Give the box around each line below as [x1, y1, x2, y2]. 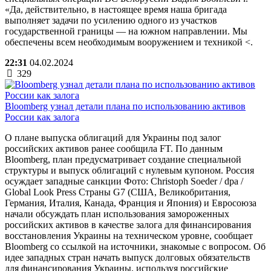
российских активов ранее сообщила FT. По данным [5, 143, 223, 154]
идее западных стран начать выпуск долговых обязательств [5, 252, 250, 263]
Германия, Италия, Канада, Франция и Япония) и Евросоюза [5, 197, 256, 208]
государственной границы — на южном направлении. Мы [5, 25, 247, 36]
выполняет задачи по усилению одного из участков [5, 15, 217, 25]
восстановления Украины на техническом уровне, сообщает [5, 230, 253, 241]
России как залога [5, 111, 79, 122]
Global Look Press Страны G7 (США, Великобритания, [5, 186, 230, 197]
